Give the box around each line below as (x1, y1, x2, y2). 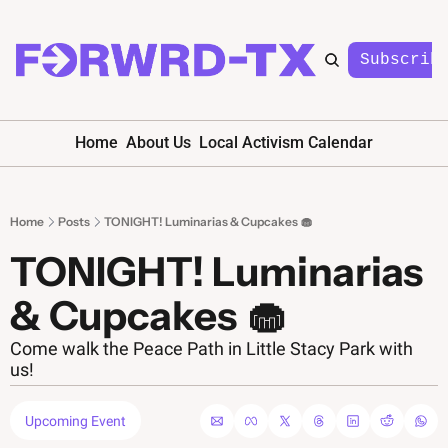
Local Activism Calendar (199, 133, 373, 152)
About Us (126, 133, 191, 152)
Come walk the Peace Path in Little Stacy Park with (10, 338, 413, 359)
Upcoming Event (25, 413, 126, 429)
